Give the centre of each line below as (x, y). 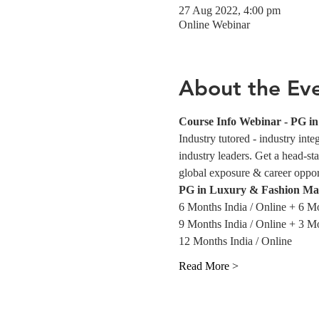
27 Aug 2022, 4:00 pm (229, 10)
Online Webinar (214, 25)
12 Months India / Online (235, 241)
